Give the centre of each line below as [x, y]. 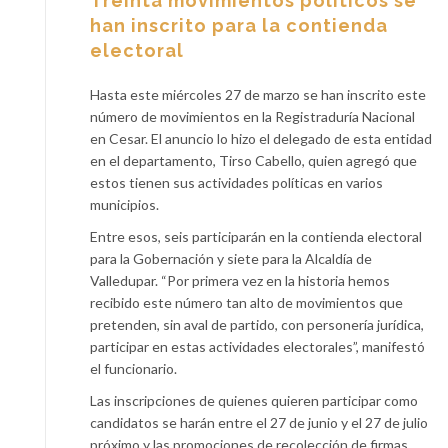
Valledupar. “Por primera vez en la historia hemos [240, 280]
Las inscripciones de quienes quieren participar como [254, 400]
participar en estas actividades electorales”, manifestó [257, 346]
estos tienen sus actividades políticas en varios [236, 182]
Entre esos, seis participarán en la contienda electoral [256, 236]
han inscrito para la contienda [239, 25]
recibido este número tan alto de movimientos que [246, 302]
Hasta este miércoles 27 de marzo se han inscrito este [258, 94]
